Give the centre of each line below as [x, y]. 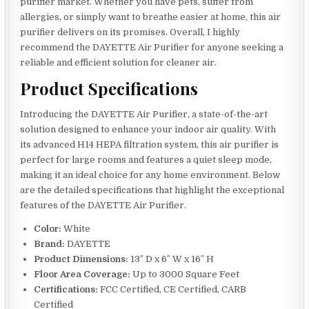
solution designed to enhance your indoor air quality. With [148, 129]
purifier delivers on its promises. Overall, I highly [130, 32]
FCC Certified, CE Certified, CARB [172, 289]
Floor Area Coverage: [82, 274]
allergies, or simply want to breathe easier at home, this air [151, 17]
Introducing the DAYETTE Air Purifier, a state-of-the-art [144, 114]
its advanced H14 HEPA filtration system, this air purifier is [150, 144]
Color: [48, 228]
